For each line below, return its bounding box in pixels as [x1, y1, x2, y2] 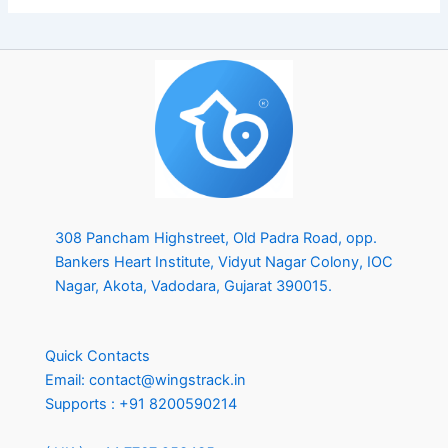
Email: [45, 370, 89, 389]
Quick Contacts [45, 346, 150, 365]
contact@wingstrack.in [89, 370, 246, 389]
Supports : [45, 394, 119, 413]
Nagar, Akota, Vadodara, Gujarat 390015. [55, 277, 332, 296]
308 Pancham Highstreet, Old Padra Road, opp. [55, 229, 377, 248]
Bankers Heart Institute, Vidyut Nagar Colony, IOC [55, 253, 393, 272]
